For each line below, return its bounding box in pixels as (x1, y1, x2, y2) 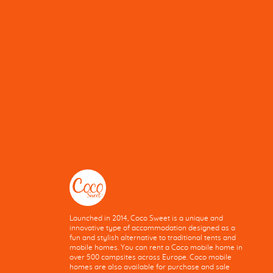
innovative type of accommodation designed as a (69, 224, 236, 232)
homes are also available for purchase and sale (69, 263, 230, 271)
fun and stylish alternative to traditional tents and (69, 234, 236, 242)
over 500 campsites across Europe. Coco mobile (69, 253, 232, 261)
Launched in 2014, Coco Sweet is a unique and (69, 214, 224, 222)
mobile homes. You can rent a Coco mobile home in (69, 244, 243, 252)
